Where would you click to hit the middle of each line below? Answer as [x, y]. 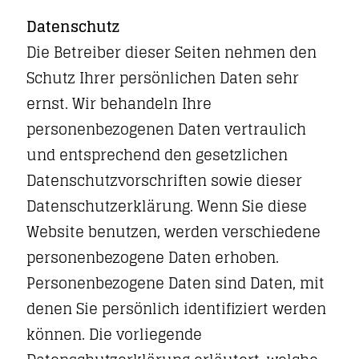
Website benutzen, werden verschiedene [173, 232]
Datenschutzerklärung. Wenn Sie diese [167, 206]
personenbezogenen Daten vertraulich [166, 129]
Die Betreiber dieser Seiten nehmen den [171, 52]
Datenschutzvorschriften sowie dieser [164, 180]
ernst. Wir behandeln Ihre [119, 103]
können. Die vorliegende [114, 334]
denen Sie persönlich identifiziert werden [176, 309]
